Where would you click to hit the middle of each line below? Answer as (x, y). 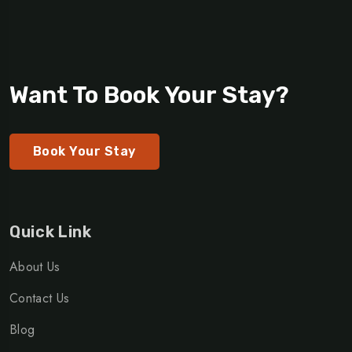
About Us (35, 267)
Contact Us (40, 299)
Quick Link (51, 232)
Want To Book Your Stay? (149, 95)
